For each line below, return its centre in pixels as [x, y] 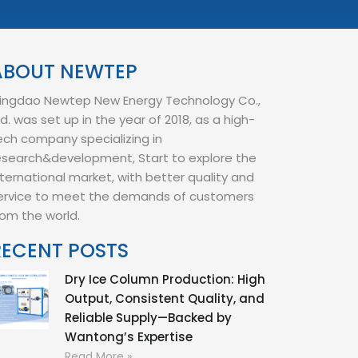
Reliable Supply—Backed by [148, 318]
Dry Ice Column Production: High [165, 280]
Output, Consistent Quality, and [164, 299]
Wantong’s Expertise [128, 337]
